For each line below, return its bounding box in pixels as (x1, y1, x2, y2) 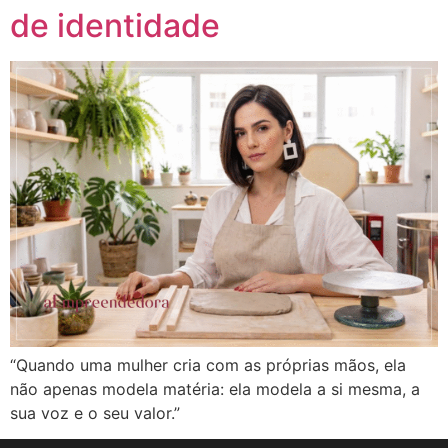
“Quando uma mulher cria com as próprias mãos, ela (10, 354, 406, 375)
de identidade (10, 6, 220, 46)
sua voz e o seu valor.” (10, 402, 180, 423)
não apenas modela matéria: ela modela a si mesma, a (10, 378, 420, 399)
